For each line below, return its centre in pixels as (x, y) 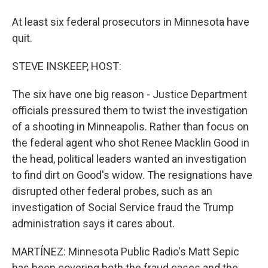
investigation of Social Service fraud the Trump (123, 207)
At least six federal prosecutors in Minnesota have (131, 22)
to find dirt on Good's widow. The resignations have (132, 175)
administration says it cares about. (93, 223)
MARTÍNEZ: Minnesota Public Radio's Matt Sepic (126, 252)
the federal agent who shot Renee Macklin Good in (131, 143)
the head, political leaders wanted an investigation (129, 159)
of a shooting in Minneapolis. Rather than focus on (130, 127)
